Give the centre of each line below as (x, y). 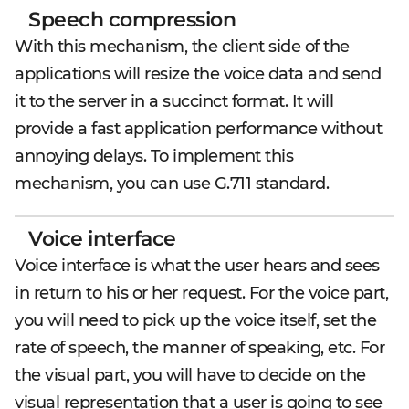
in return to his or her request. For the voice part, (201, 294)
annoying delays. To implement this (154, 157)
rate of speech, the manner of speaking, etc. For (199, 348)
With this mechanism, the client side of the (182, 47)
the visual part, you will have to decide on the (190, 376)
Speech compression (132, 20)
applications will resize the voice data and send (198, 74)
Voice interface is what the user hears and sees (197, 266)
